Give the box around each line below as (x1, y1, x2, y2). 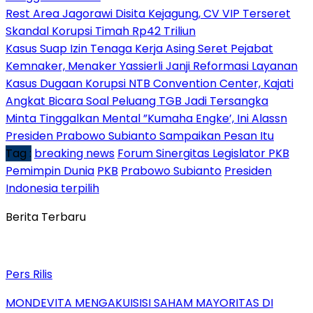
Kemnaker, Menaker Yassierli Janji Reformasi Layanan (6, 57, 298, 74)
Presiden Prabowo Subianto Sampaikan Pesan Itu (6, 127, 274, 144)
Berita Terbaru (6, 208, 86, 225)
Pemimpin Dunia (6, 162, 94, 179)
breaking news (34, 145, 115, 161)
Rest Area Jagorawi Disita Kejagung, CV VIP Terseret (6, 5, 291, 22)
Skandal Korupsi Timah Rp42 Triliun (6, 22, 196, 39)
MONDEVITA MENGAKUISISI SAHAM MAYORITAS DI (6, 294, 273, 311)
